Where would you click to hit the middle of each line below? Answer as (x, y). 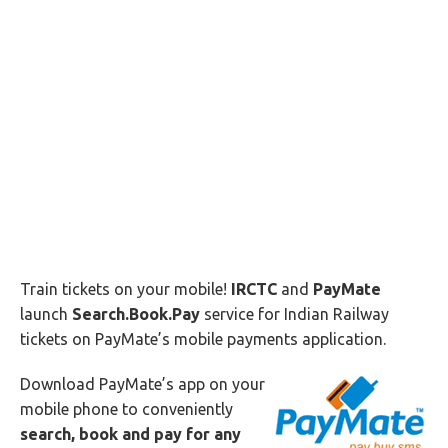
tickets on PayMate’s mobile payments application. (203, 339)
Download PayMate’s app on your (142, 384)
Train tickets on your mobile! (125, 289)
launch (46, 314)
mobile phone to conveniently (126, 409)
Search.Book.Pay (136, 314)
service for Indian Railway (294, 314)
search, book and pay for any (130, 434)
